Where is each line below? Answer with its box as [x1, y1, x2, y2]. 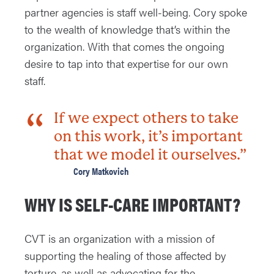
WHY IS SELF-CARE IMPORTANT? [24, 191, 240, 218]
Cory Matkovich [73, 164, 129, 179]
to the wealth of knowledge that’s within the [24, 21, 230, 37]
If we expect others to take [54, 109, 239, 127]
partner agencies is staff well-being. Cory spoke [24, 4, 247, 20]
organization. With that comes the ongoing [24, 39, 224, 54]
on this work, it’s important [54, 128, 243, 146]
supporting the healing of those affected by [24, 248, 226, 264]
